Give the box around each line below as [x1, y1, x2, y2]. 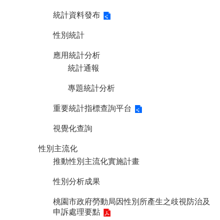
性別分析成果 [53, 177, 100, 186]
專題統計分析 [68, 83, 115, 92]
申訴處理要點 [53, 207, 100, 216]
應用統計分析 [53, 51, 100, 59]
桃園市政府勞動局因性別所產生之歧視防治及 [53, 197, 210, 206]
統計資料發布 [53, 10, 100, 19]
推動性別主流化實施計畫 [53, 157, 139, 165]
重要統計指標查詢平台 [53, 104, 132, 112]
